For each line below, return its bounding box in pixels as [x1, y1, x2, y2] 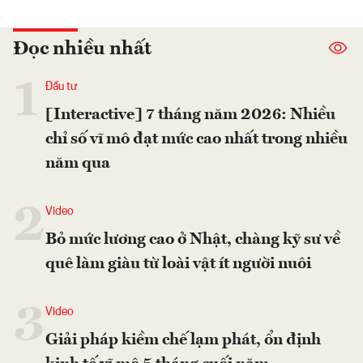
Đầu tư [45, 80, 78, 92]
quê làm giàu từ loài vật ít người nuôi [45, 255, 311, 272]
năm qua [45, 155, 110, 172]
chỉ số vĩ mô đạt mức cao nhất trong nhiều [45, 130, 348, 147]
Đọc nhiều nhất [13, 39, 152, 59]
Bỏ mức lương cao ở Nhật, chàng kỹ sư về [45, 231, 340, 248]
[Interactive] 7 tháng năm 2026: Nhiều [45, 106, 335, 123]
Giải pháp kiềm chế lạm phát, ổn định [45, 331, 321, 348]
